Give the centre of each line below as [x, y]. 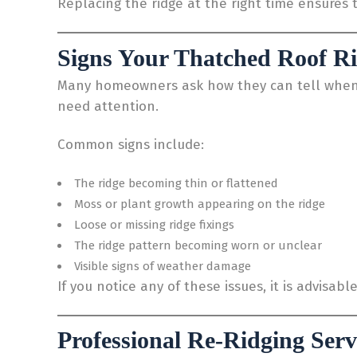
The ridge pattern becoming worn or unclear [198, 245]
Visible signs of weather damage [163, 266]
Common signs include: [131, 144]
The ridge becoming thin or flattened [176, 183]
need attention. [108, 106]
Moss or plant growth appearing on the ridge [200, 204]
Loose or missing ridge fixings [154, 224]
